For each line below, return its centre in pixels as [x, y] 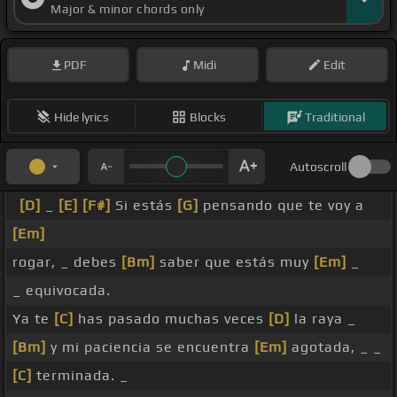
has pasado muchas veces [171, 319]
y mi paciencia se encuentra [150, 347]
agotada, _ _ [335, 347]
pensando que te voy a [281, 206]
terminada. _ [80, 376]
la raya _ [323, 319]
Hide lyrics [81, 117]
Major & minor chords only [128, 9]
